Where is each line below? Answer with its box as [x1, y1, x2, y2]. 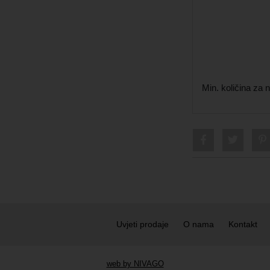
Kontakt [228, 219, 257, 229]
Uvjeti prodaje [116, 219, 169, 229]
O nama [183, 219, 214, 229]
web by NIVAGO [106, 259, 164, 268]
